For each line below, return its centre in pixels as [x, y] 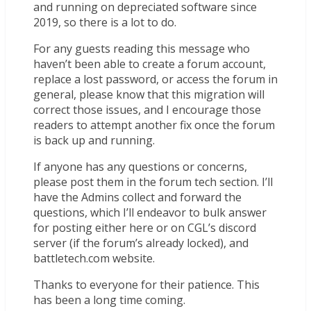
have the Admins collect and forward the [137, 197]
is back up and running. [94, 141]
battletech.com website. [94, 259]
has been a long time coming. [109, 300]
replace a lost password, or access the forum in [155, 79]
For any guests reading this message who [142, 49]
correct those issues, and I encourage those [147, 110]
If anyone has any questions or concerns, [140, 167]
